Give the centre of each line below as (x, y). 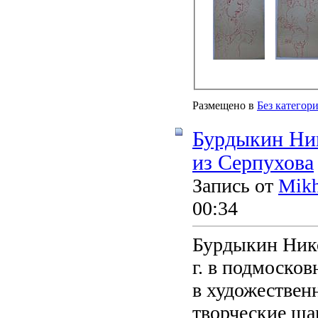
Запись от (235, 185)
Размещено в (223, 105)
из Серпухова (253, 162)
